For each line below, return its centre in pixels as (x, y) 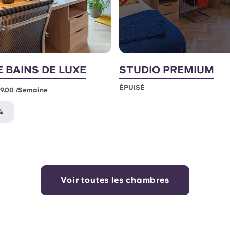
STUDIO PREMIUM (166, 70)
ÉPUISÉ (132, 87)
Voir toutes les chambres (115, 180)
